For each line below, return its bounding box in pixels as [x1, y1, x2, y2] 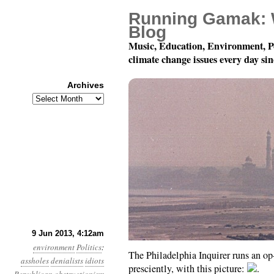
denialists [51, 255, 83, 266]
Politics [76, 242, 102, 253]
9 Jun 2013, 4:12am [32, 229, 104, 238]
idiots [85, 255, 104, 266]
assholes [21, 255, 49, 266]
